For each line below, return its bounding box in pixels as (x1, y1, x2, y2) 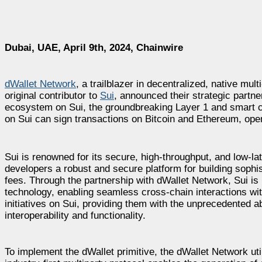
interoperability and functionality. (5, 209, 146, 221)
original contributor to (5, 89, 100, 101)
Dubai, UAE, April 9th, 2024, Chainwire (5, 42, 183, 53)
